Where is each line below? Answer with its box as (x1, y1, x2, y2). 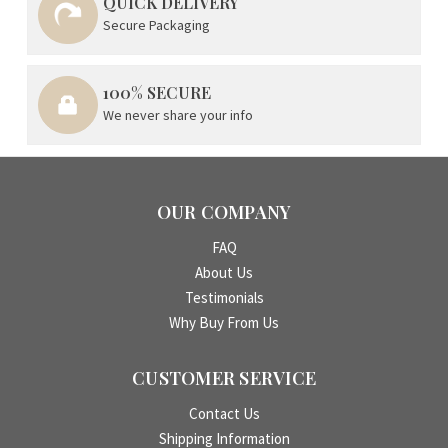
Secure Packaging (103, 15, 211, 34)
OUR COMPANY (156, 200, 292, 225)
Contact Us (188, 404, 260, 424)
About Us (195, 263, 253, 283)
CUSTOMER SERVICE (132, 366, 316, 391)
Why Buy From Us (169, 313, 279, 333)
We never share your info (103, 106, 254, 124)
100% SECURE (103, 82, 212, 103)
